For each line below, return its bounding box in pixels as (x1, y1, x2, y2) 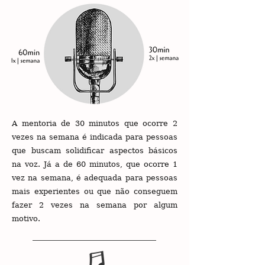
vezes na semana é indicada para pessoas (12, 132, 177, 141)
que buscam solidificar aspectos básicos (12, 146, 177, 155)
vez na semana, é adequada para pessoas (12, 173, 177, 182)
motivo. (12, 214, 40, 223)
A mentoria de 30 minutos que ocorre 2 (12, 119, 177, 128)
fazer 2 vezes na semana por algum (12, 201, 177, 209)
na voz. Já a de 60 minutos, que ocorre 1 (12, 160, 177, 169)
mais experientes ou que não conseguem (12, 187, 177, 196)
